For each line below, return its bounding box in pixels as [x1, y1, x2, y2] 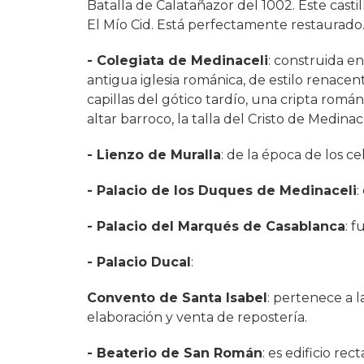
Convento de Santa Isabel [87, 289, 267, 305]
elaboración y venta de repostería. [87, 309, 307, 325]
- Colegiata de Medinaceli [87, 52, 268, 68]
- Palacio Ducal [87, 253, 191, 270]
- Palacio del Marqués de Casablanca [87, 218, 345, 234]
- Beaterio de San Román [87, 344, 262, 361]
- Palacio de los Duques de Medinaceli [87, 182, 357, 198]
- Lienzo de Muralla [87, 146, 221, 162]
